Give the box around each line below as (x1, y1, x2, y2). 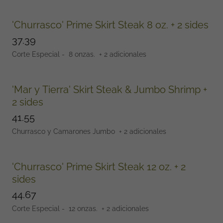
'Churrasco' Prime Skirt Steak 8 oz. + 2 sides (147, 19, 209, 31)
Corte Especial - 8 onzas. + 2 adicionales (12, 50, 148, 58)
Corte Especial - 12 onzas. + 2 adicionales (12, 205, 151, 213)
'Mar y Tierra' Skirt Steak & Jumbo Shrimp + (12, 84, 73, 96)
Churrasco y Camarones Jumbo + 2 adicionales (12, 127, 170, 135)
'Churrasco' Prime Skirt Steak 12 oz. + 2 (12, 161, 147, 173)
